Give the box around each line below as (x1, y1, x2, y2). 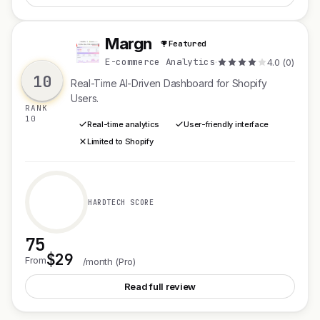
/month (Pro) (82, 256, 136, 267)
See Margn (183, 254, 238, 266)
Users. (71, 92, 99, 104)
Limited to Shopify (87, 136, 154, 146)
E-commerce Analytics (105, 55, 215, 68)
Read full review (124, 281, 196, 292)
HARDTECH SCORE (88, 197, 154, 207)
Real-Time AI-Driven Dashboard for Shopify (71, 77, 267, 89)
